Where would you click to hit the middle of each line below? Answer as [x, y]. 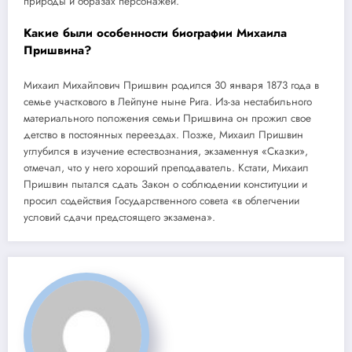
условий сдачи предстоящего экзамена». [119, 217]
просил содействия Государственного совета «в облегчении [161, 200]
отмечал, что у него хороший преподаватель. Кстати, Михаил [166, 167]
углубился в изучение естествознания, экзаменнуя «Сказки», [166, 151]
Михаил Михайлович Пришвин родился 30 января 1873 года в [171, 85]
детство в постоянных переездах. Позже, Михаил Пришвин [163, 134]
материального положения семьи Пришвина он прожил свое [167, 118]
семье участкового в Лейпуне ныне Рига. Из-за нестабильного [168, 101]
